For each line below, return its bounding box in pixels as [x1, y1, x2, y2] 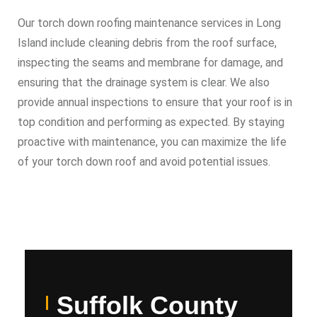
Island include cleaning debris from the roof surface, [18, 36, 277, 50]
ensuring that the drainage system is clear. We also [18, 76, 270, 89]
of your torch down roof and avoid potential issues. [18, 155, 270, 168]
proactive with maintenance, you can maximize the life [18, 135, 287, 149]
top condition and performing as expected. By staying [18, 115, 284, 129]
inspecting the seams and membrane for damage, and [18, 56, 283, 69]
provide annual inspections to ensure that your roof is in [18, 96, 292, 109]
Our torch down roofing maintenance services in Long [18, 16, 281, 30]
